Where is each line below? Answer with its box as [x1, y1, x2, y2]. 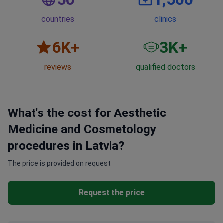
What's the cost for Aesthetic [8, 106, 166, 120]
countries [41, 14, 74, 24]
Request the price [78, 188, 145, 198]
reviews [44, 62, 71, 72]
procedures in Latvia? [8, 139, 124, 153]
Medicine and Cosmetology [8, 122, 156, 137]
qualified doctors [135, 62, 195, 72]
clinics [154, 14, 176, 24]
